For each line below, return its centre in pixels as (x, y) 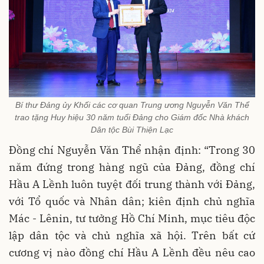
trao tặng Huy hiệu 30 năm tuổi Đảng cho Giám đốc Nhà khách (132, 118)
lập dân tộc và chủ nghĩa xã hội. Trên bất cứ (132, 236)
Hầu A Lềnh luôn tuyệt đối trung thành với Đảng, (132, 184)
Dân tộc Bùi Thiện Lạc (132, 130)
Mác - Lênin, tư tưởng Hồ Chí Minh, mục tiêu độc (132, 219)
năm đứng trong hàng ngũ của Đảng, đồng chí (132, 167)
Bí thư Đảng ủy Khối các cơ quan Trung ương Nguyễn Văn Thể (132, 105)
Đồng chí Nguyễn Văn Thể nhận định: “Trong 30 (132, 150)
